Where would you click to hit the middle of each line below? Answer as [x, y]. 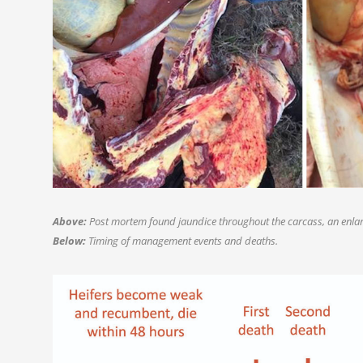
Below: [69, 241]
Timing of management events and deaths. [181, 241]
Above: [69, 222]
